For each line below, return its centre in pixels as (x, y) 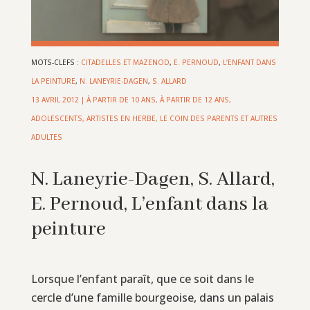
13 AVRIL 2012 (55, 99)
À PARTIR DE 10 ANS (121, 99)
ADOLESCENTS (56, 118)
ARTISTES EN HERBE (121, 118)
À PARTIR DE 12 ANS (194, 99)
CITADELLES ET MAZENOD (125, 62)
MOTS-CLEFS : (56, 62)
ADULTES (46, 137)
